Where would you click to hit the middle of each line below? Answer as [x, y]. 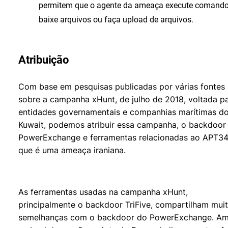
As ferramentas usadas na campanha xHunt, [103, 192]
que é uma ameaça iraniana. [72, 150]
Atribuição [44, 60]
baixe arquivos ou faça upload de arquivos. [116, 20]
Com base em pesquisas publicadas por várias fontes [122, 87]
